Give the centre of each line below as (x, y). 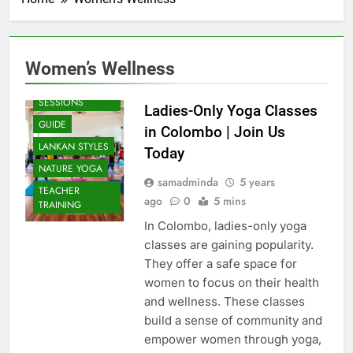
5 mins (229, 201)
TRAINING (60, 204)
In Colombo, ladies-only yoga (225, 226)
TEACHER (59, 190)
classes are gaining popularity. (229, 245)
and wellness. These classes (224, 302)
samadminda (188, 182)
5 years (257, 182)
